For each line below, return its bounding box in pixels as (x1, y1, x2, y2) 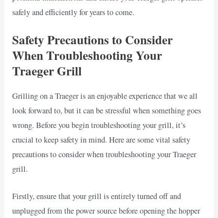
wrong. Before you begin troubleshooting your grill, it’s (12, 119, 186, 130)
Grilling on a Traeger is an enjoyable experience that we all (12, 90, 198, 101)
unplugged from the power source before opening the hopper (12, 205, 200, 217)
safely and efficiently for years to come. (12, 6, 135, 18)
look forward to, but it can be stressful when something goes (12, 105, 201, 116)
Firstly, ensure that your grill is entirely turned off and (12, 191, 182, 202)
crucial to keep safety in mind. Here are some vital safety (12, 134, 191, 145)
